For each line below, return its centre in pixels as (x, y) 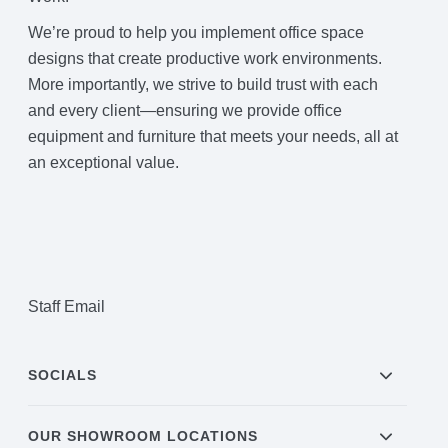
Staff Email (67, 306)
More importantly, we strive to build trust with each (203, 84)
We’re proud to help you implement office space (196, 32)
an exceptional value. (106, 162)
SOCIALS (63, 374)
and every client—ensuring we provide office (185, 110)
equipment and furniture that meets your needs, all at (213, 136)
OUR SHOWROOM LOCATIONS (143, 435)
